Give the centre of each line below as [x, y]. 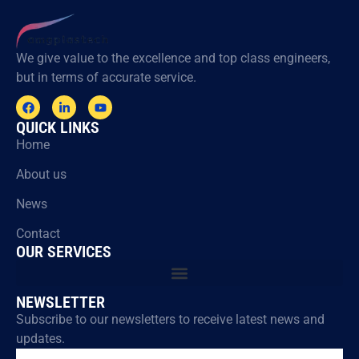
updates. [40, 339]
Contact [38, 234]
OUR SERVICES [64, 252]
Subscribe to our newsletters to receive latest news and [170, 320]
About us [41, 175]
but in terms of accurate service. [106, 78]
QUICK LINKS [58, 128]
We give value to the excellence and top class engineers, [173, 58]
